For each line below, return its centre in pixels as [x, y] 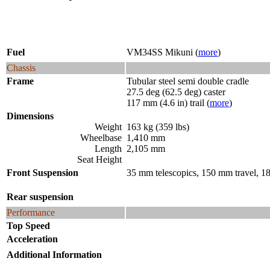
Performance [31, 212]
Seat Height [101, 159]
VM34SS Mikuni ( [162, 52]
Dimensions [31, 116]
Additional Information [54, 255]
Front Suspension [42, 173]
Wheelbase [102, 138]
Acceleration [32, 239]
